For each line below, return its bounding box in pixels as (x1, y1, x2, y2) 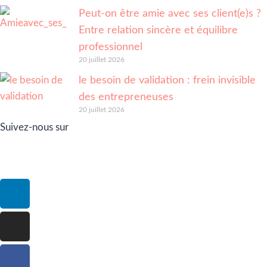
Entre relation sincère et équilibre (79, 25, 238, 36)
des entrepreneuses (79, 92, 173, 103)
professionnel (79, 42, 142, 53)
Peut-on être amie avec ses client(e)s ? (79, 8, 261, 20)
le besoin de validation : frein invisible (79, 75, 256, 86)
